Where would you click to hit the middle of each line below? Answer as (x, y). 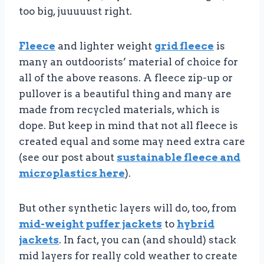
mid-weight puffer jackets (90, 224)
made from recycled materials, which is (119, 109)
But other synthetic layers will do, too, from (128, 208)
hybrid (196, 224)
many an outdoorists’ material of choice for (128, 62)
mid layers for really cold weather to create (128, 255)
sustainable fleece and (179, 157)
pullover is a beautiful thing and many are (125, 93)
